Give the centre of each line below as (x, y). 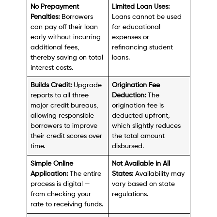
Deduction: (129, 96)
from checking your (61, 194)
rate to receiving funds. (67, 205)
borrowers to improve (64, 126)
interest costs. (52, 68)
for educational (136, 27)
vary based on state (144, 184)
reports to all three (60, 96)
